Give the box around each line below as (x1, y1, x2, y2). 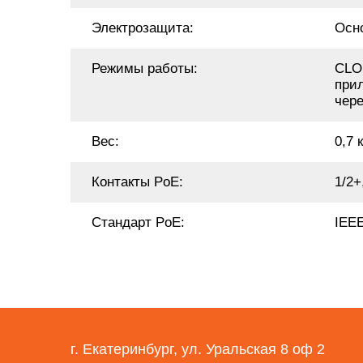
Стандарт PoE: (92, 215, 185, 230)
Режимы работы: (92, 61, 198, 76)
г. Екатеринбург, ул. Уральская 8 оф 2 (70, 340, 325, 357)
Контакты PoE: (92, 174, 183, 190)
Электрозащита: (92, 20, 194, 36)
